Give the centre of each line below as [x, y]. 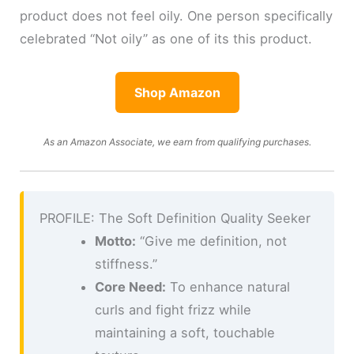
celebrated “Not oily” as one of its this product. [166, 39]
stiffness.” [126, 264]
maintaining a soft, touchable [185, 333]
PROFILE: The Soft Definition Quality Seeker [175, 218]
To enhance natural [228, 287]
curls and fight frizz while [173, 310]
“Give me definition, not [211, 241]
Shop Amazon [177, 92]
